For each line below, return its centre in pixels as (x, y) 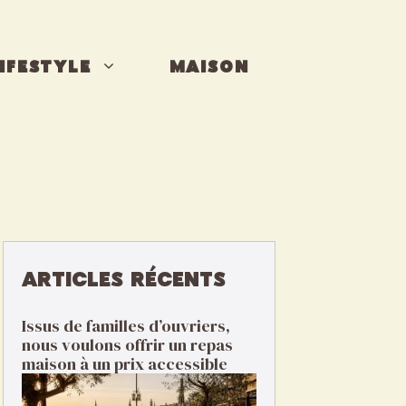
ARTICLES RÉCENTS (124, 280)
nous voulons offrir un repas (127, 345)
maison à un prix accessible (125, 364)
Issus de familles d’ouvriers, (126, 326)
